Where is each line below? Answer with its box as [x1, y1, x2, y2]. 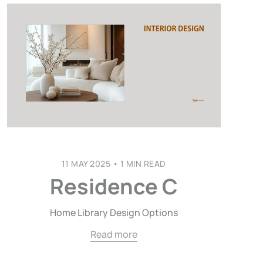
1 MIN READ [118, 157, 166, 169]
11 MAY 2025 [61, 157, 111, 169]
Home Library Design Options [49, 205, 178, 219]
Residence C [49, 171, 178, 201]
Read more [90, 227, 137, 241]
